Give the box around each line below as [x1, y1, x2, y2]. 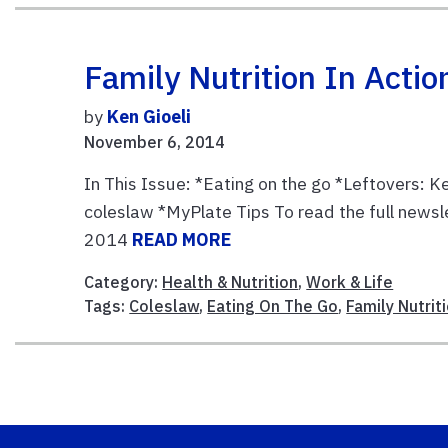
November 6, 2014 [84, 132, 226, 153]
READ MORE [132, 228, 232, 252]
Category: [84, 272, 163, 293]
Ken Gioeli [107, 105, 192, 129]
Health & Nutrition [162, 272, 299, 293]
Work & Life [306, 272, 394, 293]
